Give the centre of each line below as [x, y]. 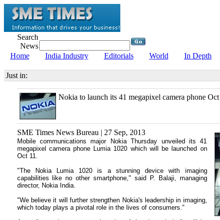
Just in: [19, 75]
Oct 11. [27, 156]
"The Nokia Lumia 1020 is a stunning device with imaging [112, 171]
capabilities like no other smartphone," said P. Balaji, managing [112, 178]
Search [28, 37]
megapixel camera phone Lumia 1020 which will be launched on [112, 149]
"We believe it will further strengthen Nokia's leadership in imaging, [112, 200]
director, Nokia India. [46, 185]
